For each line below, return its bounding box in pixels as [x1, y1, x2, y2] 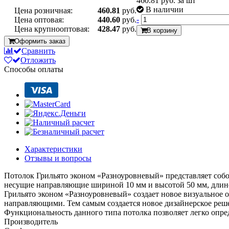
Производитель [4, 217, 58, 226]
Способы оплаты [4, 64, 63, 74]
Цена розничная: [14, 6, 73, 15]
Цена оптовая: [14, 15, 64, 24]
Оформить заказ [14, 37, 65, 45]
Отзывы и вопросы [25, 153, 91, 163]
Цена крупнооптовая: [14, 24, 89, 33]
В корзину [147, 26, 177, 34]
